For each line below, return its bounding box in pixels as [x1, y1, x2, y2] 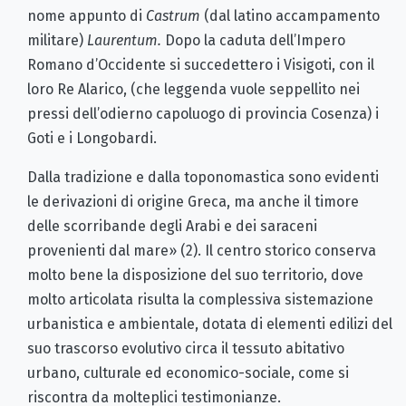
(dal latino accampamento [200, 6, 380, 24]
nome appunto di [27, 6, 146, 24]
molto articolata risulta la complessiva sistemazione [27, 290, 373, 308]
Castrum [146, 6, 200, 24]
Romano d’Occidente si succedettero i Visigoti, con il [27, 55, 374, 73]
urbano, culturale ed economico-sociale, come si [27, 363, 349, 382]
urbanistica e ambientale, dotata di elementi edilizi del [27, 314, 392, 333]
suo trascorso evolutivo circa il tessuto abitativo [27, 339, 344, 357]
